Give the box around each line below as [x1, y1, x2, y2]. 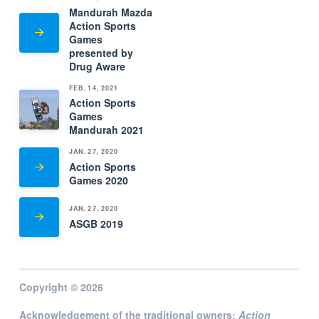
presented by [68, 45, 133, 60]
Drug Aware [68, 58, 125, 73]
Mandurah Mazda [68, 4, 152, 19]
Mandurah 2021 [68, 122, 144, 137]
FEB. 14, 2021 [68, 83, 119, 93]
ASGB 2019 [68, 216, 123, 231]
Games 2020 [68, 172, 128, 187]
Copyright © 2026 [19, 279, 103, 294]
